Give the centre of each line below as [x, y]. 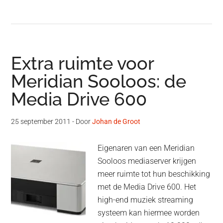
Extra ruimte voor [83, 63]
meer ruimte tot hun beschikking [154, 174]
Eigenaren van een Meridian [146, 148]
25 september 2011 [41, 122]
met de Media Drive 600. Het [147, 187]
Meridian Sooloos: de [99, 81]
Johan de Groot [116, 122]
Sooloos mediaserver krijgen [147, 161]
